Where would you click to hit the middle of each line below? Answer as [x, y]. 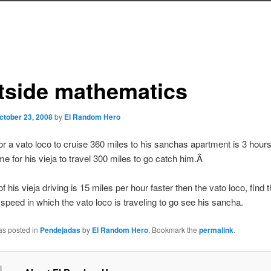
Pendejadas [60, 230]
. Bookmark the [173, 229]
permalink [216, 230]
